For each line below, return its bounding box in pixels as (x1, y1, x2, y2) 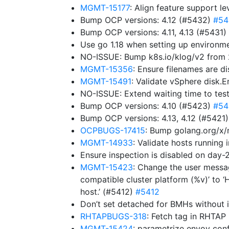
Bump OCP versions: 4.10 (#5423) (80, 101, 213, 111)
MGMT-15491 (80, 76, 131, 86)
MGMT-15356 (80, 64, 133, 74)
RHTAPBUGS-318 (80, 211, 147, 221)
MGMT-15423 (80, 162, 133, 172)
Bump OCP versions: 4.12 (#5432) (80, 15, 213, 25)
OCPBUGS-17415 (80, 125, 145, 135)
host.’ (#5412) (80, 187, 135, 197)
